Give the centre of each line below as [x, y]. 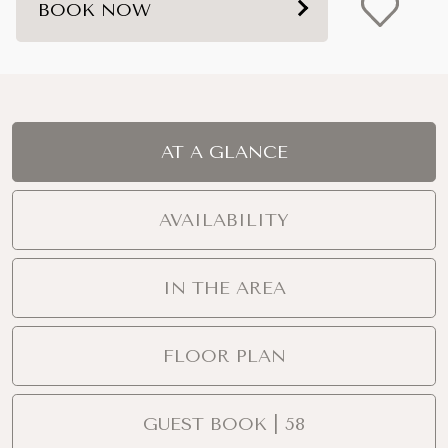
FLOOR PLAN [224, 355]
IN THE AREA [224, 287]
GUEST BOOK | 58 [224, 423]
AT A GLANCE [224, 151]
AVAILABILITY [224, 219]
